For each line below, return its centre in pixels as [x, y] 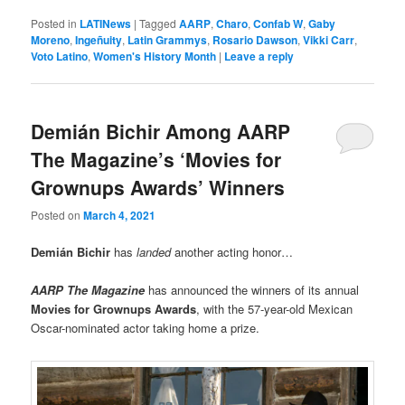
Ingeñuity [99, 40]
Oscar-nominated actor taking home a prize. [146, 328]
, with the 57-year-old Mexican [275, 309]
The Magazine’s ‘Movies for [156, 159]
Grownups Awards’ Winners [158, 187]
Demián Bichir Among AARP [161, 131]
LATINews [106, 24]
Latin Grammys [168, 40]
